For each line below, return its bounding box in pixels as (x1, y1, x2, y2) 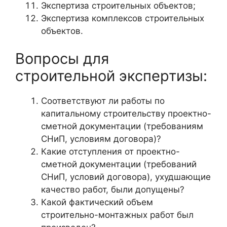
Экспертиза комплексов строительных (41, 13, 204, 23)
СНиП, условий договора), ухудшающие (41, 172, 211, 182)
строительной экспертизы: (15, 67, 207, 85)
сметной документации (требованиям (41, 121, 203, 132)
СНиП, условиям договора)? (41, 134, 161, 144)
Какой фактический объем (41, 197, 153, 208)
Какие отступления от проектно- (41, 146, 180, 157)
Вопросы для (15, 50, 109, 68)
